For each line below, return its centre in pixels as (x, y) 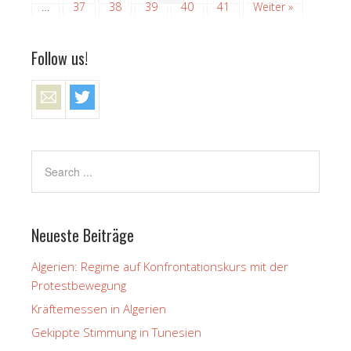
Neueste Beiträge (83, 235)
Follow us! (60, 58)
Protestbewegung (79, 285)
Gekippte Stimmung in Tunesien (116, 332)
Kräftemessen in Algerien (99, 308)
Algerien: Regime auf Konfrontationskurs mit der (160, 266)
